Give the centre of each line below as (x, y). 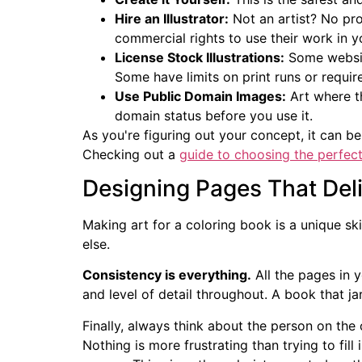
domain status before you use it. (214, 115)
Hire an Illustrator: (172, 18)
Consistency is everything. (167, 275)
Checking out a (131, 154)
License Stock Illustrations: (200, 57)
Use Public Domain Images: (200, 96)
